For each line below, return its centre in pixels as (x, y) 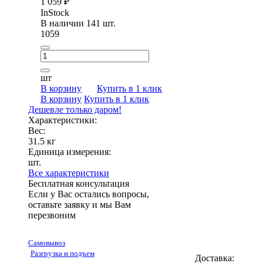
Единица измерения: (70, 151)
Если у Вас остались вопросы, (89, 194)
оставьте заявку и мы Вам (80, 204)
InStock (55, 12)
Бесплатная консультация (79, 183)
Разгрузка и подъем (63, 253)
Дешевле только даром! (75, 109)
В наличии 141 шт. (78, 23)
